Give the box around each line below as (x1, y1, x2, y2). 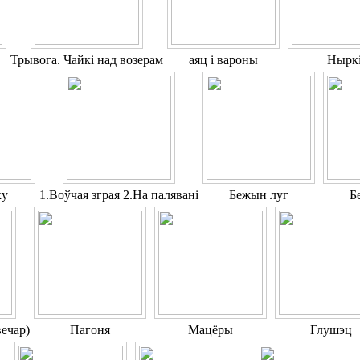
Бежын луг (229, 188, 288, 202)
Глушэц (310, 323, 352, 337)
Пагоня (70, 323, 110, 337)
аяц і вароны (189, 53, 258, 67)
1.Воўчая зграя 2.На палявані (39, 188, 198, 202)
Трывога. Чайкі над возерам (10, 53, 163, 67)
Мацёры (188, 323, 233, 337)
